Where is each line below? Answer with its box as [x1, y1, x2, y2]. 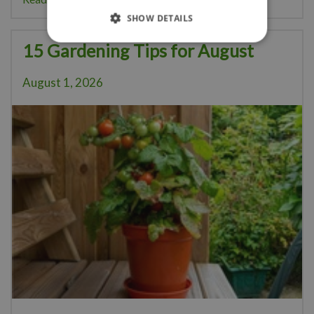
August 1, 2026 [22, 75, 103, 90]
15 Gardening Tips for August [22, 40, 254, 62]
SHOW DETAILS [126, 12, 193, 25]
